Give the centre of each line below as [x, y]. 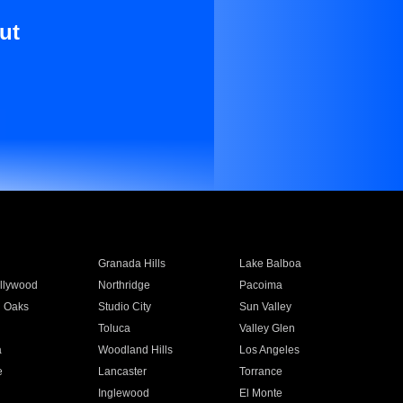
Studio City [124, 307]
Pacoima [261, 285]
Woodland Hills [135, 350]
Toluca [114, 328]
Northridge [124, 285]
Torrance [261, 372]
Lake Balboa [271, 264]
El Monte [261, 393]
